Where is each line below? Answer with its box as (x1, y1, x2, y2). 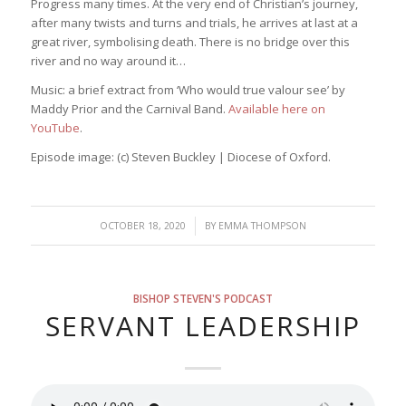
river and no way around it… (30, 52, 186, 69)
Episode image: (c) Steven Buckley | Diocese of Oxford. (30, 148, 331, 165)
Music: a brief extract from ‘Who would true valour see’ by (30, 81, 345, 98)
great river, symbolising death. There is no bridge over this (30, 33, 350, 50)
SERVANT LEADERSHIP (44, 306, 361, 344)
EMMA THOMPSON (217, 218, 306, 232)
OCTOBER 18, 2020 (99, 218, 186, 232)
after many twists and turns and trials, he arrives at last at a (30, 14, 358, 31)
